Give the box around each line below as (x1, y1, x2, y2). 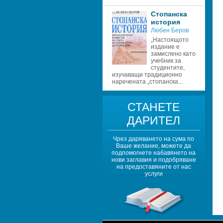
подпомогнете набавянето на (111, 149, 196, 156)
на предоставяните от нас (116, 163, 191, 170)
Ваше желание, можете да (116, 142, 191, 149)
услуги (144, 170, 163, 177)
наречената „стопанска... (111, 78, 183, 85)
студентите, (150, 64, 185, 71)
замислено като (150, 50, 196, 57)
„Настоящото (150, 36, 189, 43)
